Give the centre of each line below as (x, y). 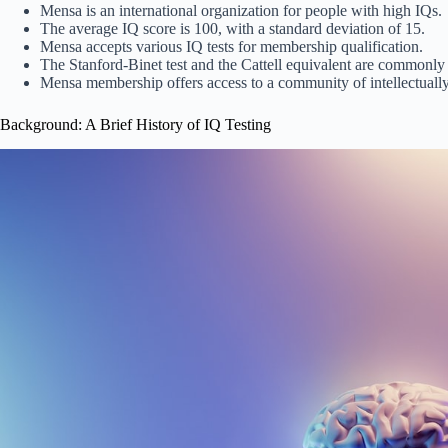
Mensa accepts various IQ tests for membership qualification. (231, 47)
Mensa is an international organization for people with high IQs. (241, 11)
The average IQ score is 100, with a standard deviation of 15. (232, 29)
